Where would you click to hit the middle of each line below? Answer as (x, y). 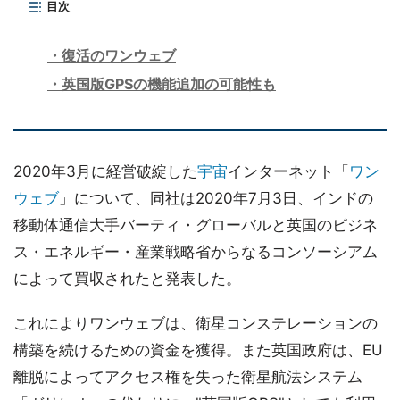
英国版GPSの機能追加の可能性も (169, 84)
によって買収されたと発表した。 (127, 279)
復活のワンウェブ (119, 56)
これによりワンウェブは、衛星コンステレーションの (196, 324)
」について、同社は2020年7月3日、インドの (216, 199)
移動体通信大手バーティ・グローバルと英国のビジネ (196, 225)
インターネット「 (288, 172)
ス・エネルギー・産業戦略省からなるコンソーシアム (196, 252)
